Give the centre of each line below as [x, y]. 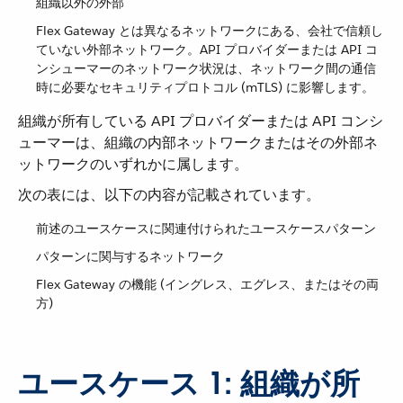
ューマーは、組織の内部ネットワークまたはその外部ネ [198, 142]
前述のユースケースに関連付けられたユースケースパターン [206, 228]
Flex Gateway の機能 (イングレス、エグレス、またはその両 [207, 284]
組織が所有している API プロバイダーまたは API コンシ [201, 121]
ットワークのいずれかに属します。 [133, 164]
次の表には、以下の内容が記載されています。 [169, 194]
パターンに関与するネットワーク [130, 256]
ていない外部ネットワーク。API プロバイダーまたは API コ [207, 49]
